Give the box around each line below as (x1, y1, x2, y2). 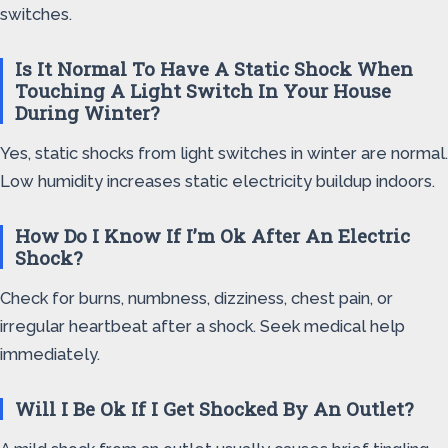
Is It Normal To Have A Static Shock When (15, 56, 413, 81)
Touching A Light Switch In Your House (15, 78, 391, 103)
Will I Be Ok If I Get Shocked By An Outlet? (15, 396, 413, 421)
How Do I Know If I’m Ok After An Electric (15, 223, 410, 248)
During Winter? (15, 100, 159, 125)
